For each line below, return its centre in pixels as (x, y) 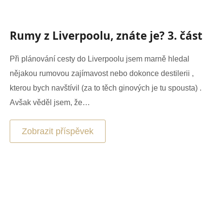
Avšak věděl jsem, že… (50, 102)
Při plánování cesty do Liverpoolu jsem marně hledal (100, 59)
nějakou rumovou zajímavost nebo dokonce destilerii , (102, 73)
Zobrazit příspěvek (58, 131)
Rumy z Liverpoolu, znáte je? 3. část (106, 36)
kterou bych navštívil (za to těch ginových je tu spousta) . (106, 88)
